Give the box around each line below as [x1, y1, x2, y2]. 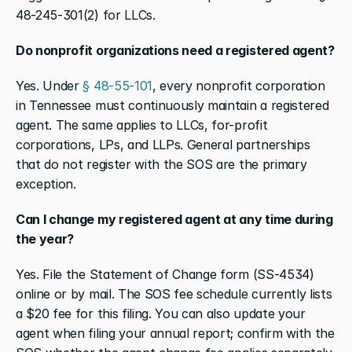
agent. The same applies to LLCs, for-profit [16, 116, 268, 133]
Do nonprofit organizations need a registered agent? [16, 42, 335, 58]
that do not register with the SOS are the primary [16, 156, 307, 172]
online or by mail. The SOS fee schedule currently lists [16, 285, 332, 302]
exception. [16, 175, 76, 192]
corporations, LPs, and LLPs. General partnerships [16, 136, 310, 152]
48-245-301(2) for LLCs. [16, 6, 156, 23]
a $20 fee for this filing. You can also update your [16, 305, 306, 321]
